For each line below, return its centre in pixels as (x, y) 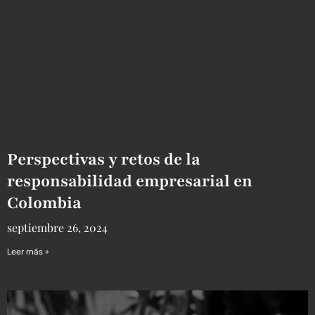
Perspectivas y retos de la (104, 159)
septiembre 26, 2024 (57, 227)
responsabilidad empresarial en (130, 181)
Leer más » (28, 251)
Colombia (44, 202)
